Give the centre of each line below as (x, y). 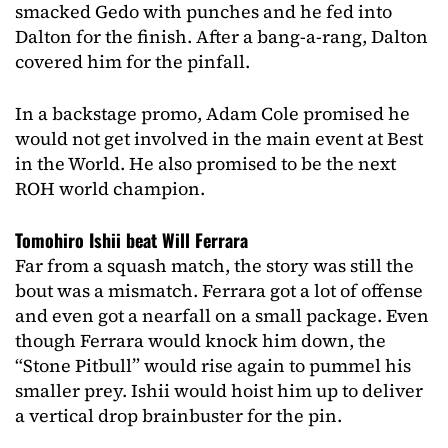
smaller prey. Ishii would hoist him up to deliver (219, 390)
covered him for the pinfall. (132, 61)
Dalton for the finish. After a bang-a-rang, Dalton (221, 36)
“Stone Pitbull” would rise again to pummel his (213, 365)
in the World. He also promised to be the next (205, 163)
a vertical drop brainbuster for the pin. (178, 415)
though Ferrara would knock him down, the (200, 340)
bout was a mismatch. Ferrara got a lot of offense (219, 290)
